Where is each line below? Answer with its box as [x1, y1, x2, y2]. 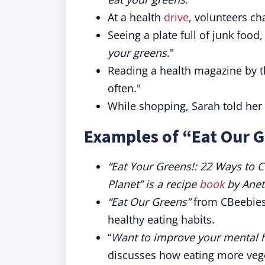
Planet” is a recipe [108, 177, 199, 191]
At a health [108, 10, 164, 24]
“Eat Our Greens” [108, 195, 190, 209]
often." [108, 81, 141, 95]
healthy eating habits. [108, 212, 215, 227]
